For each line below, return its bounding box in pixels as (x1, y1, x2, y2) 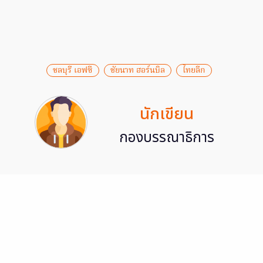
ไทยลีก (183, 64, 205, 77)
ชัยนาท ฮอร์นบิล (110, 64, 165, 77)
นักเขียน (140, 102, 194, 127)
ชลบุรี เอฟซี (53, 64, 93, 77)
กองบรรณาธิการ (119, 127, 214, 149)
